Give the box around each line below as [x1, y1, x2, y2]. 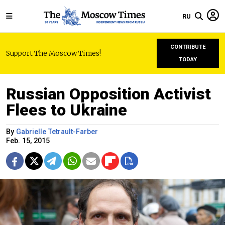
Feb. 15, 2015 [6, 137, 50, 145]
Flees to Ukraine [6, 100, 127, 120]
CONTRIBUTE [170, 44, 206, 50]
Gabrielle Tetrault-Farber [16, 128, 98, 136]
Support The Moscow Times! [6, 49, 101, 58]
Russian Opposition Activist [6, 84, 211, 103]
